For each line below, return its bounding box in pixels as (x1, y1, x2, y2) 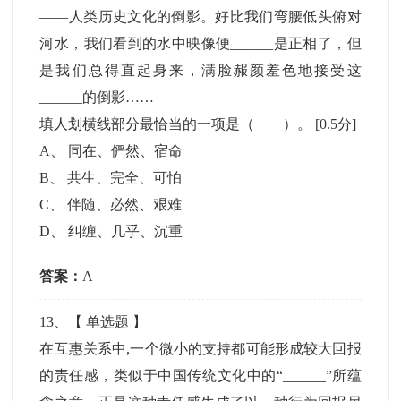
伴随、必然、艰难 (67, 197, 183, 212)
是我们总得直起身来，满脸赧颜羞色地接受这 (39, 63, 362, 78)
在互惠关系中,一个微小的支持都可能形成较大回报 (39, 341, 362, 356)
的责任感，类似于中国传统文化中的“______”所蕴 (39, 368, 362, 383)
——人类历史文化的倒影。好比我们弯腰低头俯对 (39, 9, 362, 24)
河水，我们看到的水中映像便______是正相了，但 (39, 36, 362, 51)
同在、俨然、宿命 (68, 143, 183, 158)
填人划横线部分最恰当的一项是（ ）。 (39, 116, 316, 132)
